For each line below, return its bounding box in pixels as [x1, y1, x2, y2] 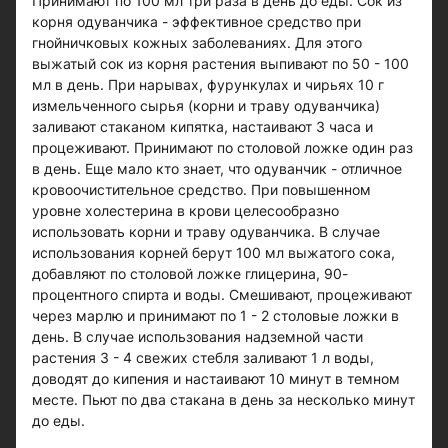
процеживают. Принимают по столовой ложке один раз [32, 138, 413, 156]
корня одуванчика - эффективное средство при [32, 12, 361, 30]
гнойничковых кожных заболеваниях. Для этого [32, 33, 362, 51]
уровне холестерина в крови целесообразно [32, 201, 339, 219]
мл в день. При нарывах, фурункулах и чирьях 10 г [32, 75, 384, 93]
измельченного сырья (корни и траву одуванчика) [32, 96, 380, 114]
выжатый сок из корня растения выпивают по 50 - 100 [32, 54, 409, 72]
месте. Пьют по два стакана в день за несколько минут [32, 390, 415, 408]
